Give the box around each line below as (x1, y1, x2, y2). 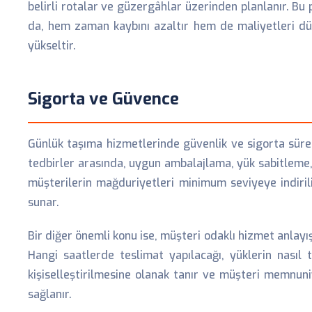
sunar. (28, 195, 59, 210)
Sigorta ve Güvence (28, 88, 179, 110)
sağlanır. (28, 287, 72, 302)
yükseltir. (28, 38, 76, 53)
